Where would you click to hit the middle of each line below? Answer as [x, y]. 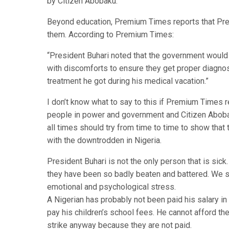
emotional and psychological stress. [111, 187]
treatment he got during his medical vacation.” [128, 81]
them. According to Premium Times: [110, 35]
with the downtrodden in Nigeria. [104, 140]
